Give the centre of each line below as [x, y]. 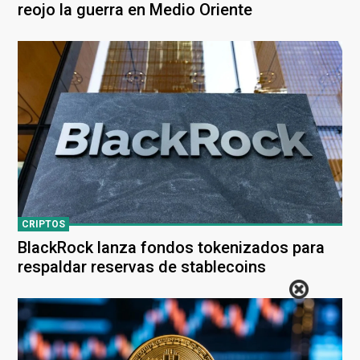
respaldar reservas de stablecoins [142, 266]
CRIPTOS [43, 224]
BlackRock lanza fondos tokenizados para [171, 247]
